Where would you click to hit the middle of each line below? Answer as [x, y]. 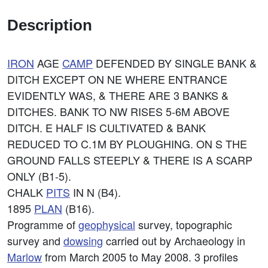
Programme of [43, 224]
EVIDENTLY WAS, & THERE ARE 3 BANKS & [118, 95]
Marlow [25, 257]
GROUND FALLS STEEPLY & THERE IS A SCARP [130, 160]
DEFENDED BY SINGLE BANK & [175, 63]
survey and [35, 240]
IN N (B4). [95, 192]
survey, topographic [184, 224]
